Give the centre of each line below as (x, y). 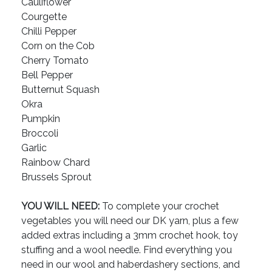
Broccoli (40, 134)
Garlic (34, 148)
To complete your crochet (159, 206)
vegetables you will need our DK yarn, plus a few (130, 221)
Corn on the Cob (58, 46)
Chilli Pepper (49, 32)
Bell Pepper (47, 75)
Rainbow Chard (56, 163)
